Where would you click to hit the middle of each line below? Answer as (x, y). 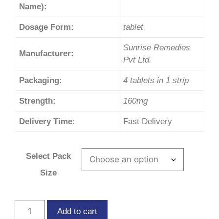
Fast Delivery (148, 121)
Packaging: (41, 80)
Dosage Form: (46, 27)
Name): (33, 6)
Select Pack (48, 156)
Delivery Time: (47, 121)
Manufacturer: (46, 53)
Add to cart (77, 212)
